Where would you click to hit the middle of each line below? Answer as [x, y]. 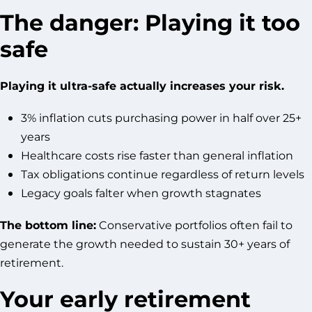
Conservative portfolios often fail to [194, 225]
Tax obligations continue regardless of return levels [163, 174]
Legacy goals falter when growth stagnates [141, 193]
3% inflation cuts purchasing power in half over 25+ [161, 118]
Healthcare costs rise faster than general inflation [157, 155]
